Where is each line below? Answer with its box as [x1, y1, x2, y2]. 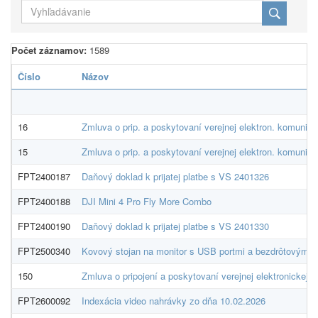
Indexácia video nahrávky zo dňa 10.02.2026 [82, 294, 265, 307]
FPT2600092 [18, 294, 70, 307]
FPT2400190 [18, 219, 70, 233]
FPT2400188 [18, 194, 70, 208]
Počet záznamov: [11, 43, 87, 57]
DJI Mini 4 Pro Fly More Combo [82, 194, 212, 208]
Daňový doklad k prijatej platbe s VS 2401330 [82, 219, 269, 233]
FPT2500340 [18, 244, 70, 258]
